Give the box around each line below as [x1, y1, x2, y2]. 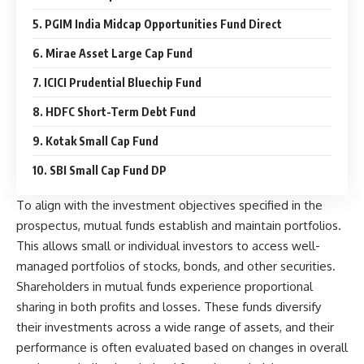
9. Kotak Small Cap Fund [32, 134, 158, 148]
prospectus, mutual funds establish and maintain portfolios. [16, 218, 341, 233]
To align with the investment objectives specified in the [16, 197, 323, 213]
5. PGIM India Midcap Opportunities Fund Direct [32, 17, 282, 31]
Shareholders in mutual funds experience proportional [16, 279, 313, 294]
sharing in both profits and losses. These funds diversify [16, 299, 321, 314]
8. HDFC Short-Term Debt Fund [32, 105, 196, 119]
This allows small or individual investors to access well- [16, 238, 320, 253]
